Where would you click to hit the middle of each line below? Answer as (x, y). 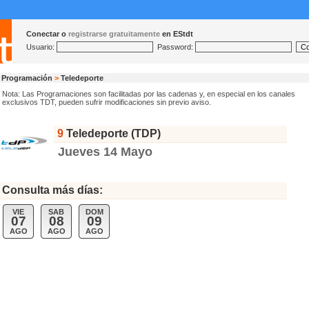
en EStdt (177, 34)
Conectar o (47, 34)
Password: (174, 47)
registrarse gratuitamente (114, 34)
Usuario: (41, 47)
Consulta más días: (52, 190)
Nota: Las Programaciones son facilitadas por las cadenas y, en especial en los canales (149, 94)
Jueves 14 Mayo (105, 152)
